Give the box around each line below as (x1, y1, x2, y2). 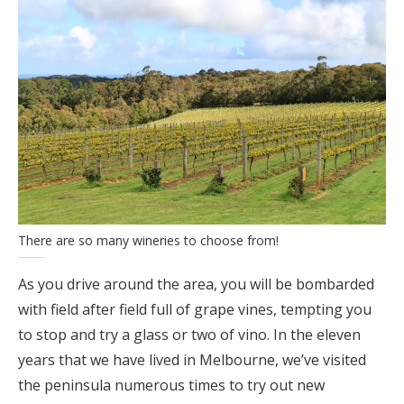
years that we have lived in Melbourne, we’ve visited (18, 350, 366, 370)
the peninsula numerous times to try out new (18, 375, 325, 395)
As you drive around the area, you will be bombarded (18, 274, 374, 294)
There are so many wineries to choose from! (18, 232, 279, 249)
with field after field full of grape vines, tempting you (18, 299, 372, 319)
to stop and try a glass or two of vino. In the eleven (18, 325, 361, 344)
